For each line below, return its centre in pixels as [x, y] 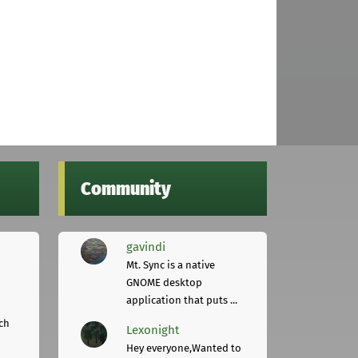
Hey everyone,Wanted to [184, 348]
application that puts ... [182, 300]
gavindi [146, 247]
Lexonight [153, 330]
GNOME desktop [165, 282]
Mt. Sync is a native [171, 265]
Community [126, 188]
